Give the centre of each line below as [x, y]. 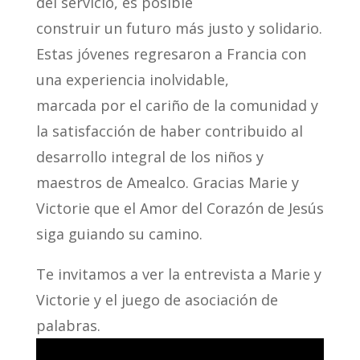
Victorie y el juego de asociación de [157, 299]
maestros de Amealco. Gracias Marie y [167, 182]
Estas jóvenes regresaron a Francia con [171, 53]
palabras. [68, 325]
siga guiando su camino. [119, 233]
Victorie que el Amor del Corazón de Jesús [180, 208]
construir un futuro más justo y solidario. [179, 28]
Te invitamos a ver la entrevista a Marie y [178, 274]
